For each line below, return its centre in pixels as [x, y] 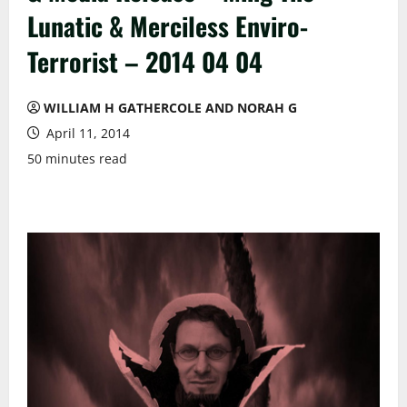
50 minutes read [77, 159]
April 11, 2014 [86, 133]
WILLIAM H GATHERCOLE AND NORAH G [170, 108]
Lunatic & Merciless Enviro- [168, 26]
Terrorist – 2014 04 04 [145, 61]
